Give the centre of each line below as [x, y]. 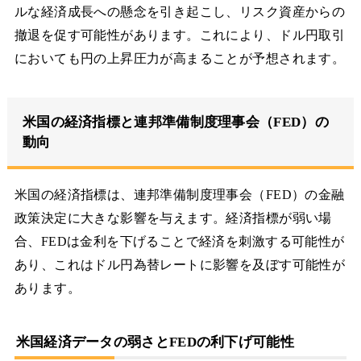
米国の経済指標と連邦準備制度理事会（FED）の [175, 122]
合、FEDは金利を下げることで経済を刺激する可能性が [179, 242]
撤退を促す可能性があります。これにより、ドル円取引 [180, 35]
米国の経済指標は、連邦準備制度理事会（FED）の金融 [179, 195]
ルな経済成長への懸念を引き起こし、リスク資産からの [180, 11]
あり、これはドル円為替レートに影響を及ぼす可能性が [180, 265]
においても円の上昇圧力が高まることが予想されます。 [180, 58]
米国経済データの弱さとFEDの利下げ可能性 [155, 342]
